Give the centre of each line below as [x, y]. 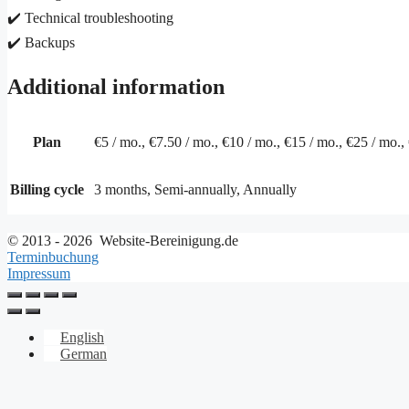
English [82, 337]
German [84, 353]
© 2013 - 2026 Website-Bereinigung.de [123, 240]
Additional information [116, 87]
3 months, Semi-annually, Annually [195, 189]
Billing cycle [47, 189]
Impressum [39, 273]
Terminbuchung [53, 257]
